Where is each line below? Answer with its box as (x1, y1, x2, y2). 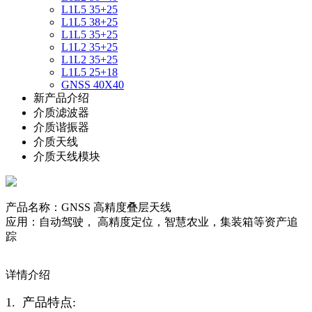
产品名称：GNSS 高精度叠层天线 (6, 201, 171, 213)
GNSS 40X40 (61, 79, 124, 91)
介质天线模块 (33, 150, 100, 162)
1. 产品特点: (6, 295, 76, 309)
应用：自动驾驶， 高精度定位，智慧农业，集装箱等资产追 (6, 216, 298, 228)
